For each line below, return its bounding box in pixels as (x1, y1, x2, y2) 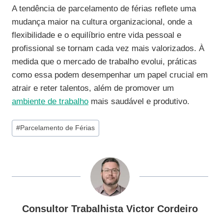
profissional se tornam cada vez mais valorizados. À (12, 44, 204, 54)
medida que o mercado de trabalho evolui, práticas (12, 57, 197, 67)
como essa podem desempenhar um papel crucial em (12, 70, 208, 80)
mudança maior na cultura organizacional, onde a (12, 17, 192, 27)
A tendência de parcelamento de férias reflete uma (12, 4, 196, 14)
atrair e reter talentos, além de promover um (12, 83, 174, 93)
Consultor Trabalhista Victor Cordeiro (22, 203, 198, 214)
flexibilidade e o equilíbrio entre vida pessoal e (12, 30, 181, 40)
